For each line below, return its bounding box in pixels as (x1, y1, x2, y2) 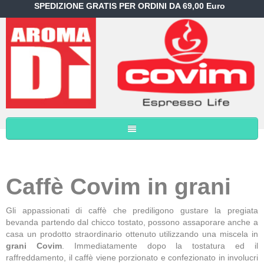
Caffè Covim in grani (6, 174, 231, 200)
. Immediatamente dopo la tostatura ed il (61, 241, 259, 251)
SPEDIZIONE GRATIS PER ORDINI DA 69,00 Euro (34, 1, 227, 11)
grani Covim (6, 241, 62, 251)
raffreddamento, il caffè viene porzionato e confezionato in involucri (6, 253, 258, 263)
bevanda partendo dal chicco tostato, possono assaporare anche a (6, 217, 258, 227)
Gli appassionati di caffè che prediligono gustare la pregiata (6, 206, 258, 216)
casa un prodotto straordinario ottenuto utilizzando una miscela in (6, 229, 258, 239)
